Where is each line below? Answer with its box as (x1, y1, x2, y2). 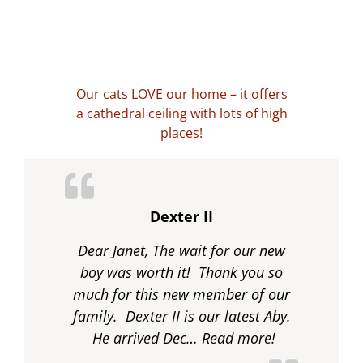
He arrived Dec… (88, 328, 202, 348)
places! (160, 124, 203, 143)
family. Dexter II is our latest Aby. (72, 306, 291, 327)
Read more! (201, 328, 275, 348)
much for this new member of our (73, 284, 290, 305)
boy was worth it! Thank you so (80, 263, 283, 283)
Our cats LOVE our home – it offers (75, 85, 288, 104)
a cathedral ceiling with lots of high (75, 105, 288, 123)
